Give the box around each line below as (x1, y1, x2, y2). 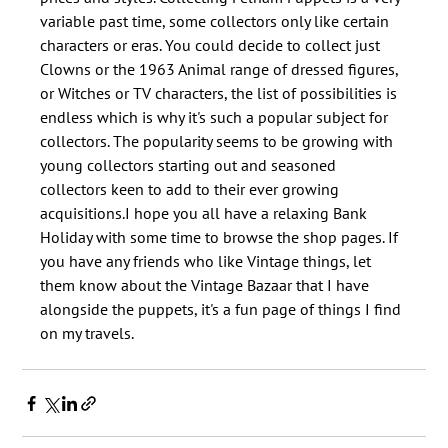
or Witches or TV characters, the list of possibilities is (40, 83, 402, 104)
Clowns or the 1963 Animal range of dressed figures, (40, 59, 403, 80)
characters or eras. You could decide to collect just (40, 35, 385, 56)
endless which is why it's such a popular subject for (40, 107, 393, 128)
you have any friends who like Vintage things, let (40, 251, 376, 272)
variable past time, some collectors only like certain (40, 11, 394, 32)
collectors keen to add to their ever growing (40, 179, 344, 200)
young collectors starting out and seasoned (40, 155, 341, 176)
